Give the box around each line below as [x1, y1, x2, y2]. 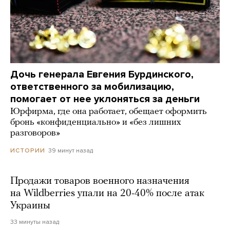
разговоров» [10, 128, 60, 138]
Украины [10, 201, 50, 211]
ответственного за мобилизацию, [10, 80, 174, 93]
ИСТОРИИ [10, 147, 45, 154]
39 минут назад [48, 146, 93, 154]
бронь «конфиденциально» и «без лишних [10, 117, 181, 127]
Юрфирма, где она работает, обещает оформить [10, 106, 207, 117]
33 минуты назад [10, 218, 59, 225]
